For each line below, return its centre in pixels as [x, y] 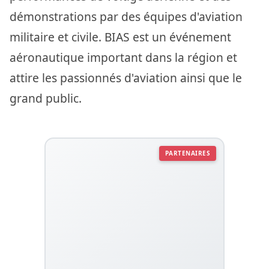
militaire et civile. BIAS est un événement [120, 37]
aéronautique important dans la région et [123, 57]
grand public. [46, 98]
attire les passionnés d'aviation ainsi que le [126, 77]
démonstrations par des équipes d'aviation [126, 16]
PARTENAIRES [187, 153]
